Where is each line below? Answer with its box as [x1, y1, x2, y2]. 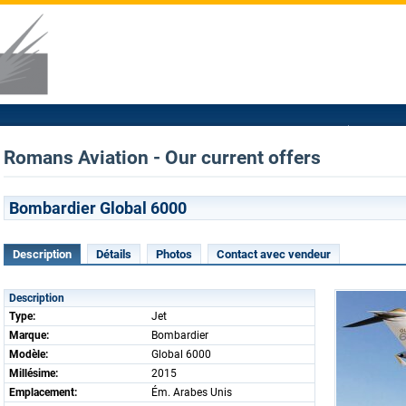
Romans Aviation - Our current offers [4, 147, 321, 169]
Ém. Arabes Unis [151, 386, 232, 399]
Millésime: [9, 367, 58, 380]
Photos [156, 247, 192, 261]
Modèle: [9, 348, 48, 361]
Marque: [9, 329, 49, 342]
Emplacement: [9, 386, 77, 399]
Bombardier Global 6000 [9, 198, 187, 217]
